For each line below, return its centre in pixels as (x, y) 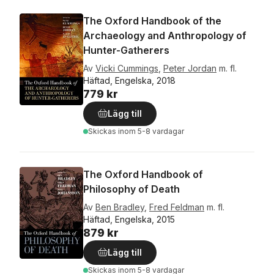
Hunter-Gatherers (126, 50)
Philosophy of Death (131, 189)
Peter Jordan (190, 68)
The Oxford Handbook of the (152, 21)
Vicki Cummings (127, 68)
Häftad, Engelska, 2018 (129, 80)
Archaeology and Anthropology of (165, 35)
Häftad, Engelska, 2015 (129, 219)
